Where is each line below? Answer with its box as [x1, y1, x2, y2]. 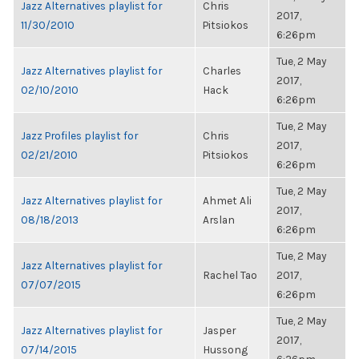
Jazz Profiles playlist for [21, 129, 138, 142]
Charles [203, 64, 241, 77]
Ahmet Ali [203, 194, 252, 207]
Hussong [203, 343, 248, 356]
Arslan [203, 213, 235, 226]
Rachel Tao [203, 268, 257, 281]
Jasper [203, 324, 236, 337]
